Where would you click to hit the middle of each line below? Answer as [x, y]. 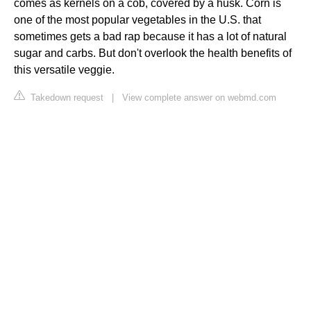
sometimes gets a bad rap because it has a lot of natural [150, 37]
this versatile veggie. [64, 70]
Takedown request [66, 98]
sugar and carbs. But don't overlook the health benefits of [153, 53]
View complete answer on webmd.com [199, 98]
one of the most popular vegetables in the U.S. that [137, 20]
